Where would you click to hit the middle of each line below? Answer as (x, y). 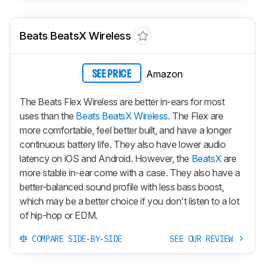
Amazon (164, 74)
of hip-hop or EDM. (59, 216)
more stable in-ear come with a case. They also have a (130, 173)
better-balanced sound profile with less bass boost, (122, 187)
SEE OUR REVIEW (204, 239)
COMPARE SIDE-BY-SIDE (75, 239)
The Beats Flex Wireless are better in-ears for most (122, 102)
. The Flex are (196, 116)
